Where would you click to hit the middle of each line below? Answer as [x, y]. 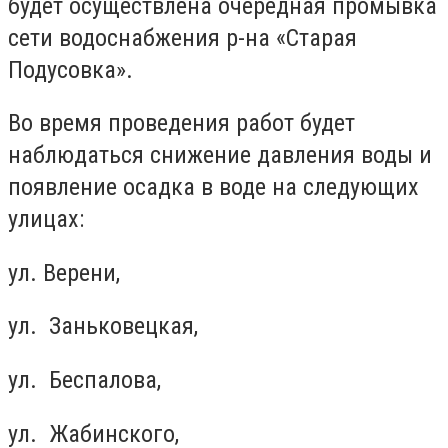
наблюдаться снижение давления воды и [220, 155]
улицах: [46, 219]
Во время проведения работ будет [181, 123]
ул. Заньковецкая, [103, 326]
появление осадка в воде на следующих [213, 187]
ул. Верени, [64, 272]
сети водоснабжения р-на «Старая [182, 37]
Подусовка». [70, 69]
